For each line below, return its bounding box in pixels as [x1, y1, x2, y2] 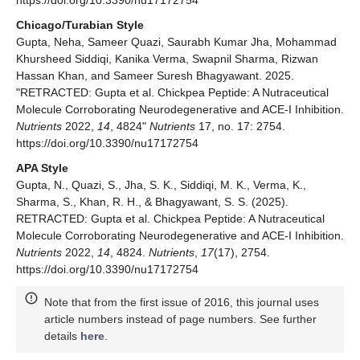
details [44, 329, 80, 342]
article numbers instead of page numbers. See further [44, 312, 317, 325]
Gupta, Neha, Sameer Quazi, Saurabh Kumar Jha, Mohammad [16, 35, 337, 48]
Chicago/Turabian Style [16, 18, 144, 31]
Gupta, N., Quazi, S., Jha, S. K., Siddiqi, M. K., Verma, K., [16, 178, 306, 191]
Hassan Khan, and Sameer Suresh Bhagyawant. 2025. [16, 68, 294, 82]
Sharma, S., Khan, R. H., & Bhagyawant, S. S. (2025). [16, 194, 288, 208]
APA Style [16, 161, 68, 174]
